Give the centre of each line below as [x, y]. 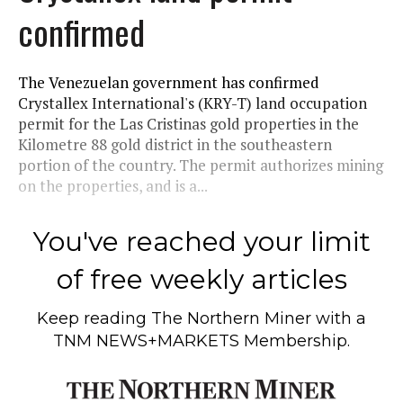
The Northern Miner [231, 318]
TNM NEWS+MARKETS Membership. [201, 340]
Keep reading [94, 318]
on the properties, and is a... [113, 185]
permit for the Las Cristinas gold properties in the [188, 123]
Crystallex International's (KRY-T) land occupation [193, 103]
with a [339, 318]
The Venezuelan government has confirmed [169, 82]
